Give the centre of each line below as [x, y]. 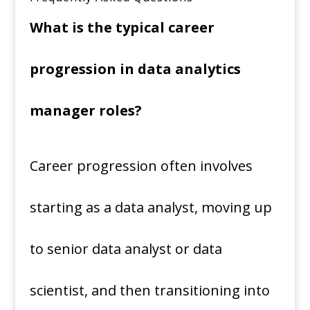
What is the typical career [122, 28]
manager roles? [87, 111]
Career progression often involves [141, 166]
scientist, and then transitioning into [149, 291]
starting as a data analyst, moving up [151, 208]
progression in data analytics [135, 69]
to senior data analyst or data [126, 249]
